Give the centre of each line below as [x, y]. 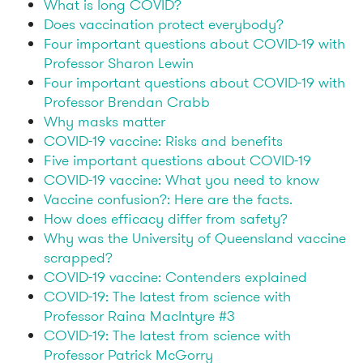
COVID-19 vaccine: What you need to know [181, 180]
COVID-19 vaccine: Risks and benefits [163, 141]
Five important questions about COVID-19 [177, 160]
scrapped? [78, 258]
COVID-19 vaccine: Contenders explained [175, 277]
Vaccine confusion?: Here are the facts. [168, 199]
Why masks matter [105, 122]
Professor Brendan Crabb [127, 102]
